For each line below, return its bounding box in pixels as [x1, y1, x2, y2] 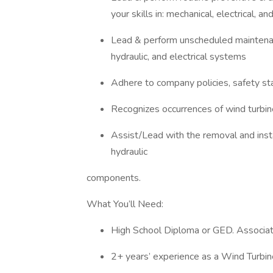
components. [87, 171, 143, 185]
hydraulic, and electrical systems [111, 50, 249, 63]
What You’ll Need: [87, 197, 168, 211]
